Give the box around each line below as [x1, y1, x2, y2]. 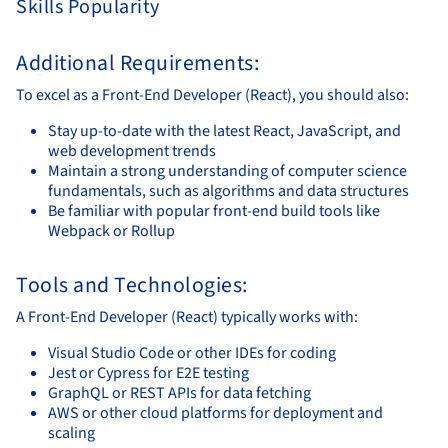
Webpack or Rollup [48, 219, 175, 242]
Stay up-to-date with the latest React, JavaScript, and [48, 119, 401, 142]
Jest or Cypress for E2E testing [48, 361, 249, 384]
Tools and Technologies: [16, 269, 248, 301]
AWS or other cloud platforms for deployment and [48, 401, 383, 424]
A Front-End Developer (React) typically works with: [16, 305, 358, 328]
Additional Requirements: [16, 47, 259, 79]
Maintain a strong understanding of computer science [48, 159, 407, 182]
